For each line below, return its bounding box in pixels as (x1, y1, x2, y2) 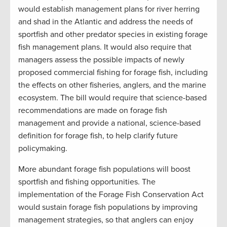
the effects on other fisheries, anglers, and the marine (18, 80, 206, 90)
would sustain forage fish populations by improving (18, 202, 198, 212)
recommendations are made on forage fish (18, 105, 167, 116)
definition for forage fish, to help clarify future (18, 130, 178, 141)
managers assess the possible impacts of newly (18, 54, 184, 65)
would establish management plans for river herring (18, 4, 200, 14)
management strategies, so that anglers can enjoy (18, 214, 194, 225)
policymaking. (18, 143, 67, 154)
